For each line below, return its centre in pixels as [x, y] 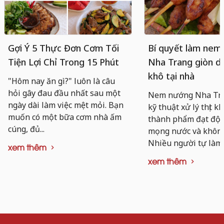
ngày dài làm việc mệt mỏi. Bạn [66, 105]
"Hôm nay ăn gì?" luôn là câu [61, 81]
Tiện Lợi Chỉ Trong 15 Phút [63, 62]
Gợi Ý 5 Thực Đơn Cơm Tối [63, 48]
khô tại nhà [171, 76]
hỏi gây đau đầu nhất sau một [64, 93]
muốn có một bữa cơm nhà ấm [65, 117]
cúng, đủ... [26, 129]
